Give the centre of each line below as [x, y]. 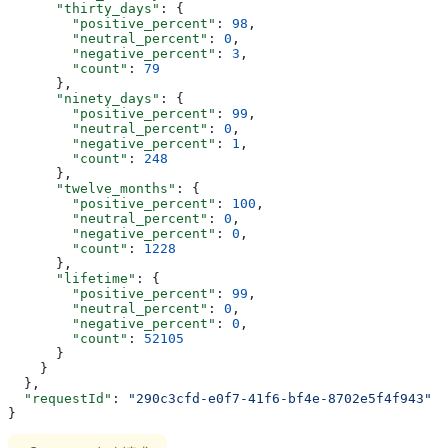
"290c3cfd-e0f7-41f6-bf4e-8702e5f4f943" [280, 399]
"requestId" [60, 399]
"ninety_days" [84, 99]
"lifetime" [72, 279]
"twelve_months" [92, 189]
